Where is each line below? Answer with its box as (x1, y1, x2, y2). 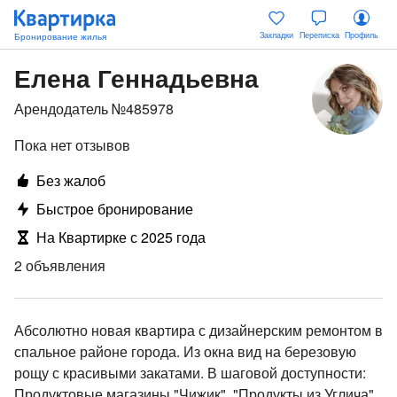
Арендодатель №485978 (14, 98, 174, 119)
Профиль (345, 29, 378, 41)
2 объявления (14, 255, 105, 276)
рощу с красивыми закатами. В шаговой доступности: (14, 362, 207, 383)
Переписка (299, 29, 339, 41)
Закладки (260, 29, 293, 41)
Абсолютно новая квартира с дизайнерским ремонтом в (14, 320, 383, 340)
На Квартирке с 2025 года (36, 227, 206, 247)
